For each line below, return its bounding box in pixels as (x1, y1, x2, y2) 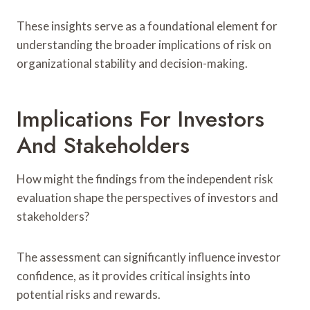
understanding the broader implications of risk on (17, 37, 271, 52)
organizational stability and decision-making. (17, 55, 248, 71)
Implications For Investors (17, 102, 264, 135)
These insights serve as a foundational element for (17, 18, 277, 33)
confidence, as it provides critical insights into (17, 268, 250, 283)
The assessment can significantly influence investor (17, 249, 281, 264)
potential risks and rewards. (17, 286, 161, 302)
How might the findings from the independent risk (17, 171, 273, 186)
